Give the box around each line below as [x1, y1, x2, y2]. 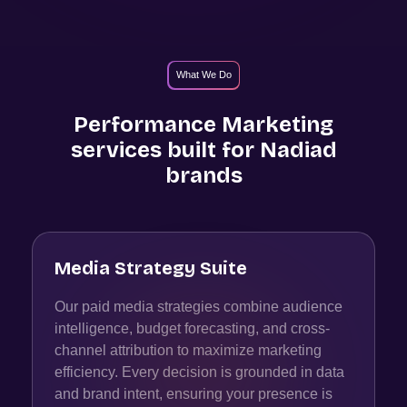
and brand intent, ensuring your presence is [54, 385, 333, 402]
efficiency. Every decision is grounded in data [54, 363, 344, 380]
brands [164, 162, 243, 188]
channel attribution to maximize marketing [54, 342, 322, 358]
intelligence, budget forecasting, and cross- [54, 320, 330, 336]
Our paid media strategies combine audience [54, 298, 342, 314]
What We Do [175, 69, 232, 81]
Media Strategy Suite [54, 256, 247, 279]
